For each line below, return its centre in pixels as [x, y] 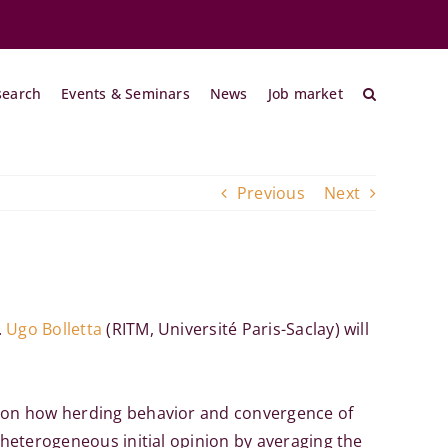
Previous [270, 193]
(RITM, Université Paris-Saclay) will [235, 329]
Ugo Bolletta [54, 329]
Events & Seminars [125, 93]
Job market [305, 93]
